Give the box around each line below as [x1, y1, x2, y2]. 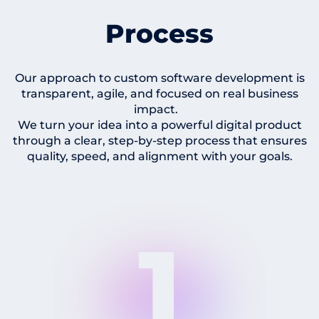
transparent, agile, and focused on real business [21, 86, 298, 100]
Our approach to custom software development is [14, 70, 305, 85]
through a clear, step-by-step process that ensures [12, 133, 307, 147]
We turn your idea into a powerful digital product [17, 117, 302, 132]
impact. [134, 102, 185, 116]
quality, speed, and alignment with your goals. [26, 149, 293, 163]
